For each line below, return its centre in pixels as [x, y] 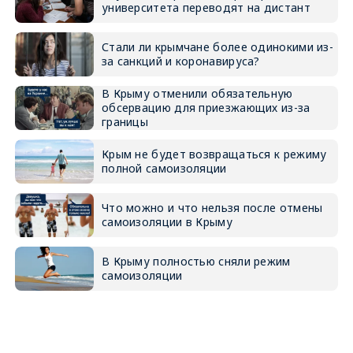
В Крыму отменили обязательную [197, 93]
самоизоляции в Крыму [167, 222]
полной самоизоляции [164, 168]
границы [125, 122]
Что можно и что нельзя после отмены [212, 208]
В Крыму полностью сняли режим [196, 261]
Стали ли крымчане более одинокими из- [217, 47]
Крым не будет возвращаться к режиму [214, 154]
